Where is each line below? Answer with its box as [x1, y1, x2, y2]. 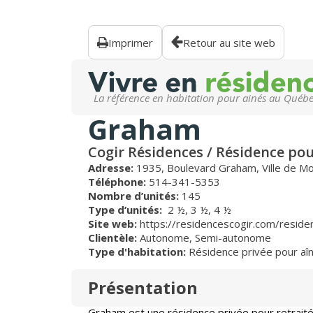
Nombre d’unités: [88, 189, 182, 203]
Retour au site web [183, 35, 275, 50]
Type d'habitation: [88, 245, 189, 259]
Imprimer [108, 35, 153, 50]
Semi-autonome [195, 231, 271, 245]
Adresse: [88, 161, 136, 175]
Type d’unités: [88, 203, 168, 217]
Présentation [88, 276, 198, 299]
